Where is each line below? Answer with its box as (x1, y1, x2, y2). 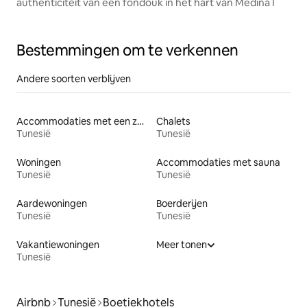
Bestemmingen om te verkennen (16, 40, 238, 61)
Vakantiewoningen (16, 238, 99, 251)
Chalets (156, 115, 191, 128)
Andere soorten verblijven (16, 73, 131, 86)
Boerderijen (156, 197, 208, 210)
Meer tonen (156, 238, 207, 251)
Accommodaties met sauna (156, 156, 280, 169)
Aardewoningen (16, 197, 87, 210)
